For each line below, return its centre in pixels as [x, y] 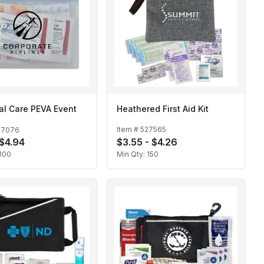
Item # [128, 129]
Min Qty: [132, 154]
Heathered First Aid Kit [163, 109]
